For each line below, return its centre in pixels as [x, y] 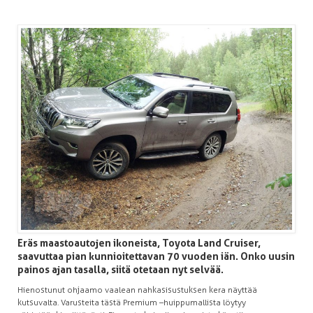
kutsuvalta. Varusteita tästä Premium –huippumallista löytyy [132, 303]
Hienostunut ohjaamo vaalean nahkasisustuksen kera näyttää [137, 290]
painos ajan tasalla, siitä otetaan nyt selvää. [121, 270]
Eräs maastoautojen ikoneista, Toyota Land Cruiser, [139, 243]
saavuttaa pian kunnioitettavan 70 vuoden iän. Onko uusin [156, 257]
